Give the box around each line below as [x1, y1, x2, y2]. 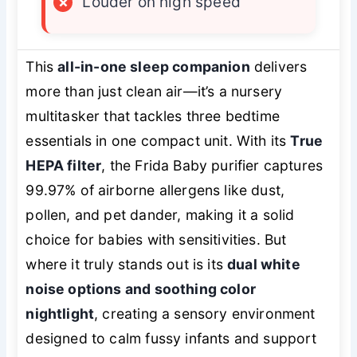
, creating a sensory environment [94, 305, 316, 323]
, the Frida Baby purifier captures [101, 157, 324, 175]
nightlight [25, 305, 95, 323]
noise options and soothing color [25, 280, 256, 298]
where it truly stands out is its [25, 256, 228, 273]
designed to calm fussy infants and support [25, 330, 317, 347]
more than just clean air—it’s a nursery [25, 83, 283, 100]
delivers [249, 58, 308, 76]
